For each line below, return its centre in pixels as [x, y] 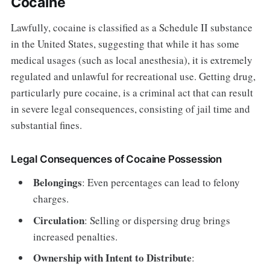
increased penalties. [76, 236]
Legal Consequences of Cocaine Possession [116, 159]
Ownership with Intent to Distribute [113, 258]
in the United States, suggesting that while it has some [125, 44]
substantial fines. [46, 125]
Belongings [58, 183]
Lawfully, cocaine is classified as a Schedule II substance [131, 28]
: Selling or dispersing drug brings [158, 220]
